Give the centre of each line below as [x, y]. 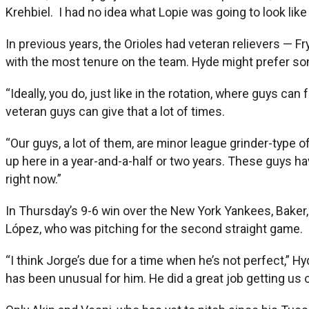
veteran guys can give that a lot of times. [115, 111]
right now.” [33, 179]
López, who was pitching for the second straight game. [154, 228]
